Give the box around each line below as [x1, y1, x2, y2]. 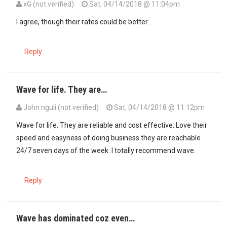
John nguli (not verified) [23, 103, 99, 111]
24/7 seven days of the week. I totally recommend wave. [16, 146, 196, 155]
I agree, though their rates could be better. [16, 17, 149, 26]
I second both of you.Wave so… [48, 12, 145, 20]
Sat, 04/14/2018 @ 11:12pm [112, 103, 205, 111]
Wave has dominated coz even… [16, 212, 135, 223]
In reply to [16, 12, 48, 20]
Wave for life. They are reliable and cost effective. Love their [16, 121, 207, 129]
